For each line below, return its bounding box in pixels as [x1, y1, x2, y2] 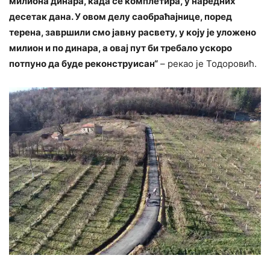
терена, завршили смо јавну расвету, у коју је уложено [9, 26, 256, 38]
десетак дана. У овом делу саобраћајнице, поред [9, 10, 232, 22]
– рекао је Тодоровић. [158, 57, 257, 69]
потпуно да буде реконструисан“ [9, 57, 158, 69]
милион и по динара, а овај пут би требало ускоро [9, 42, 232, 54]
